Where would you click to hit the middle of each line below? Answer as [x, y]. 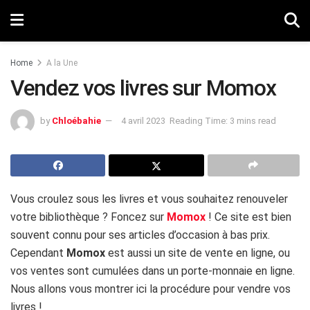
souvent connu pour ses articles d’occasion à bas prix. [140, 235]
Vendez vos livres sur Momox [143, 88]
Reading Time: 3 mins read [223, 120]
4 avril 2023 [143, 120]
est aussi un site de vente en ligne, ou [198, 253]
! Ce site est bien [248, 217]
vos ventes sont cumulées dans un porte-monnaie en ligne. [153, 271]
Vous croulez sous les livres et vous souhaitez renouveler [149, 199]
